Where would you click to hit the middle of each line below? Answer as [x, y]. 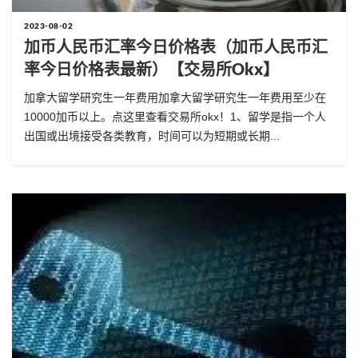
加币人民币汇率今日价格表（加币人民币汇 [176, 47]
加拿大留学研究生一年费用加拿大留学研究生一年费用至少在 [175, 98]
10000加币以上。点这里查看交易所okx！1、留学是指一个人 [175, 117]
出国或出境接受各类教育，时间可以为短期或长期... [152, 136]
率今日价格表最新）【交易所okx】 [151, 69]
